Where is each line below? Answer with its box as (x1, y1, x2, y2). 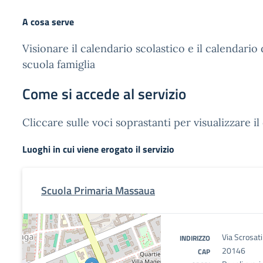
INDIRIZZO (180, 232, 210, 244)
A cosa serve (22, 15, 74, 29)
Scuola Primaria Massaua (41, 183, 155, 198)
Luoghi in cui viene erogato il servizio (22, 142, 174, 156)
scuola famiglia (22, 58, 95, 71)
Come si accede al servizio (22, 83, 186, 105)
